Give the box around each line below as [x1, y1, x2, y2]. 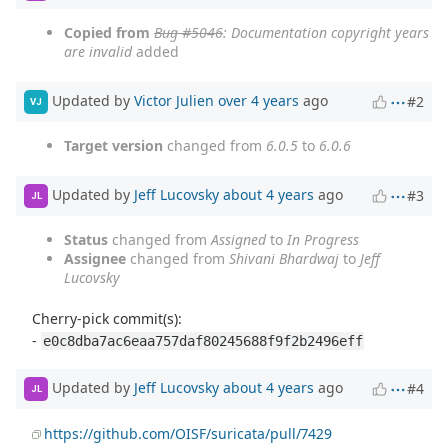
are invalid [64, 41, 132, 61]
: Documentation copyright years [223, 22, 429, 42]
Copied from [64, 22, 150, 42]
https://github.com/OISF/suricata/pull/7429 [44, 423, 333, 443]
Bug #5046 [154, 22, 223, 42]
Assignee [64, 248, 126, 268]
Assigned [211, 229, 266, 249]
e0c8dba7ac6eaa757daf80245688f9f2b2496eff [42, 332, 363, 349]
